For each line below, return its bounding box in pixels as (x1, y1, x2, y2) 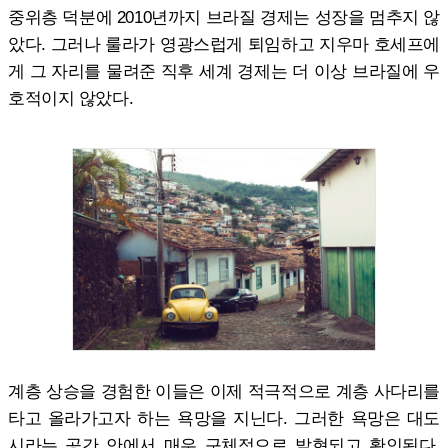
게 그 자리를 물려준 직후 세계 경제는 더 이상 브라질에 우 (8, 60, 440, 81)
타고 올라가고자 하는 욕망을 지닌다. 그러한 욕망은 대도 (8, 407, 440, 428)
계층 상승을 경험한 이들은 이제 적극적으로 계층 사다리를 (8, 380, 440, 401)
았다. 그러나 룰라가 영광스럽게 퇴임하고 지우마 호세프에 (8, 33, 440, 54)
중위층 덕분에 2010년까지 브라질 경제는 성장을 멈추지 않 (8, 6, 440, 27)
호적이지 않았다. (8, 87, 134, 108)
